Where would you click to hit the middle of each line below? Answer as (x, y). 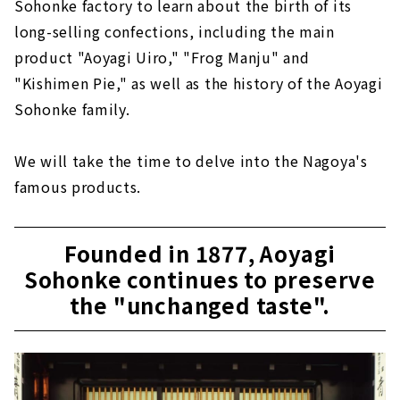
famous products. (78, 186)
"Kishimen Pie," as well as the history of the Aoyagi (199, 83)
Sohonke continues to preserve (200, 279)
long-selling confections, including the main (175, 31)
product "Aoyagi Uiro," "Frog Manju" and (162, 57)
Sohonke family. (72, 108)
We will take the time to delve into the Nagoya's (191, 160)
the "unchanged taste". (200, 304)
